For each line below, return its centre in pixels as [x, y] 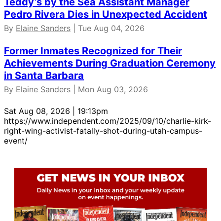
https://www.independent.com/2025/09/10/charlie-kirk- [108, 121]
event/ [16, 141]
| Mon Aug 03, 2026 [109, 90]
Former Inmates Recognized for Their [93, 51]
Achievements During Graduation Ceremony [110, 63]
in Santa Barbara [44, 76]
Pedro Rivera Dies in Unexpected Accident [106, 15]
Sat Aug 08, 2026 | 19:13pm [56, 111]
